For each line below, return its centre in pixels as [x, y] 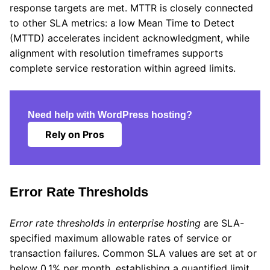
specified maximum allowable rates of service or [121, 238]
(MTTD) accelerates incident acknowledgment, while [130, 38]
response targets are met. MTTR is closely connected [131, 8]
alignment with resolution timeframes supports [116, 53]
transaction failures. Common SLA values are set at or [133, 253]
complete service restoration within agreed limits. [123, 68]
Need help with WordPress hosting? [110, 115]
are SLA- [222, 223]
